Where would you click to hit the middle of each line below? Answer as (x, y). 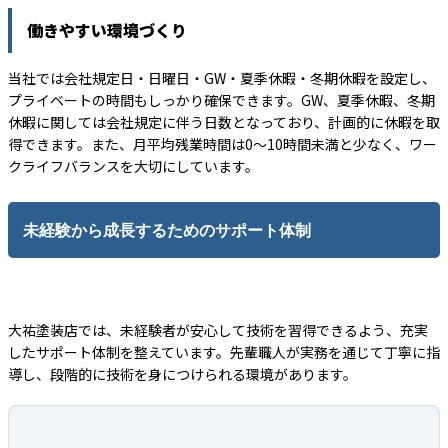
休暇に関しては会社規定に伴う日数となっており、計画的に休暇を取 (224, 122)
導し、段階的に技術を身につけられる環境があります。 (182, 374)
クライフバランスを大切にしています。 (133, 166)
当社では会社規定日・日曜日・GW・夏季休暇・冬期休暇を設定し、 (222, 78)
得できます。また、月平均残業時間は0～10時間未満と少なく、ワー (222, 144)
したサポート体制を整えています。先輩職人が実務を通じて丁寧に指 (224, 352)
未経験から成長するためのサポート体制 (167, 230)
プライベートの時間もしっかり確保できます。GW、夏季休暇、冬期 (221, 100)
